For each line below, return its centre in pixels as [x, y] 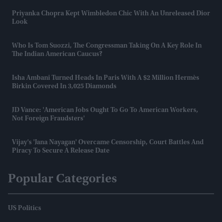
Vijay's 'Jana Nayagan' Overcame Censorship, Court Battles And [108, 142]
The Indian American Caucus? [57, 54]
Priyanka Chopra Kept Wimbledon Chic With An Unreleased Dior [111, 14]
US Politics [25, 208]
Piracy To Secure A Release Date [61, 151]
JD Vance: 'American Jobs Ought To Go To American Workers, [105, 110]
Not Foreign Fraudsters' [48, 119]
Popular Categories [62, 179]
